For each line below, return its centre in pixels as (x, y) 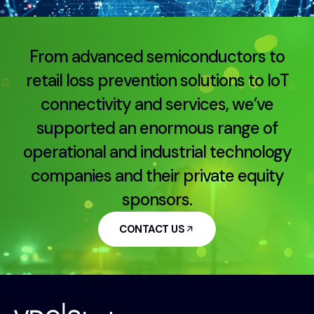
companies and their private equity (157, 175)
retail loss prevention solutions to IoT (157, 80)
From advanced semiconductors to (157, 56)
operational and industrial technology (157, 151)
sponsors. (157, 199)
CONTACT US (152, 229)
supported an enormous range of (157, 128)
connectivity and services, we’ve (157, 104)
